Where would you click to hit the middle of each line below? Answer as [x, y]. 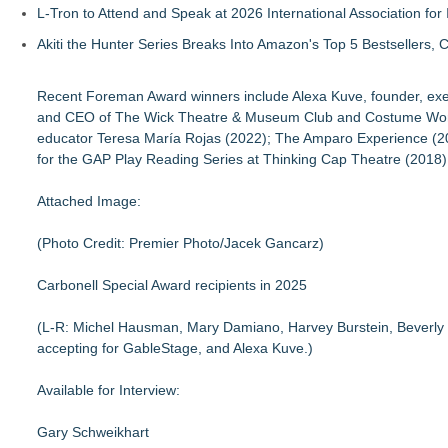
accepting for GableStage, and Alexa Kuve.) [175, 348]
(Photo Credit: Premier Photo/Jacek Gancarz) [180, 243]
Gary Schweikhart [93, 432]
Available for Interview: [108, 390]
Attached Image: [89, 201]
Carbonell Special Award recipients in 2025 [172, 285]
